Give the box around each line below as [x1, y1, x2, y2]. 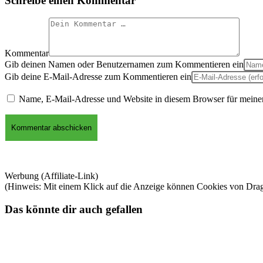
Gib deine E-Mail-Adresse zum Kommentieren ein [5, 72, 191, 82]
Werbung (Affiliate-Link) [5, 171, 98, 181]
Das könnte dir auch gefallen [5, 203, 143, 216]
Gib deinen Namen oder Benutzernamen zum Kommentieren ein [5, 59, 244, 70]
